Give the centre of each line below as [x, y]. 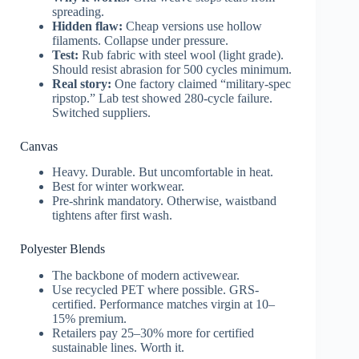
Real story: [82, 83]
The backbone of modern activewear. [146, 276]
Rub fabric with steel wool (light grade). [181, 54]
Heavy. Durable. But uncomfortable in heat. [163, 172]
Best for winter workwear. [118, 187]
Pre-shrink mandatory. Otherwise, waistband [164, 201]
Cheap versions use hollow [192, 26]
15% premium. [89, 319]
